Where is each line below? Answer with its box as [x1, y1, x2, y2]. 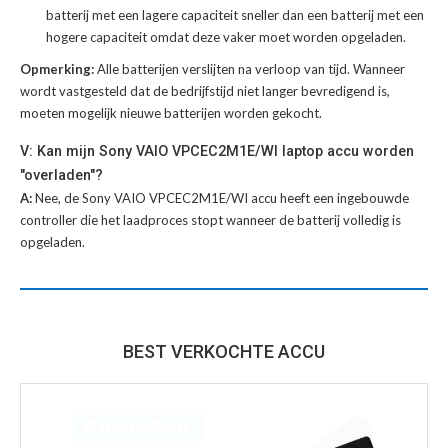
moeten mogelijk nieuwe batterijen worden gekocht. [20, 105, 322, 122]
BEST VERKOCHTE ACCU [123, 341, 325, 363]
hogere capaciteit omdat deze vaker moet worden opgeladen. [46, 29, 406, 46]
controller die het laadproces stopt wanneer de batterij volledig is [20, 212, 401, 229]
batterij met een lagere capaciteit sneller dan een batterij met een [46, 7, 424, 24]
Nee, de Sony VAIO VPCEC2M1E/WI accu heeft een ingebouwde [35, 190, 409, 207]
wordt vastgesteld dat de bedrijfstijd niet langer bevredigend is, [20, 83, 390, 100]
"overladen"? [20, 167, 103, 184]
